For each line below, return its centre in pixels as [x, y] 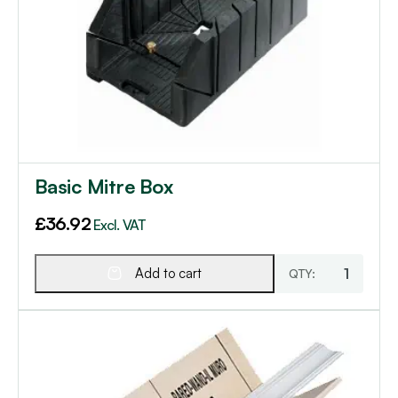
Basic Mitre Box [104, 187]
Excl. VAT [119, 225]
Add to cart [168, 274]
